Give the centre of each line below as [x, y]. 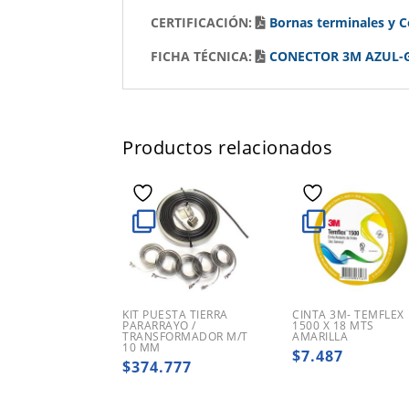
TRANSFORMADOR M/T [185, 337]
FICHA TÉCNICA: [204, 57]
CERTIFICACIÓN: [204, 23]
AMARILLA [320, 337]
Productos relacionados [228, 147]
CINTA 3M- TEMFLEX [348, 315]
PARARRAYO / [159, 326]
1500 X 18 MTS [333, 326]
